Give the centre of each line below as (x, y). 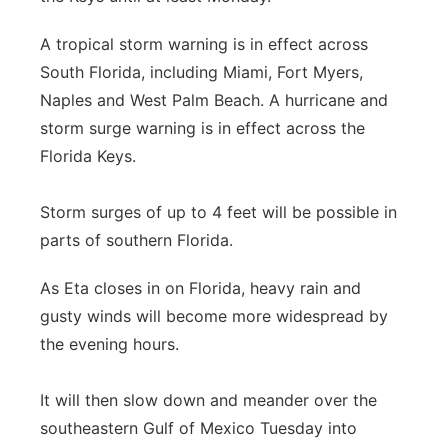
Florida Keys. (88, 156)
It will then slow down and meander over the (208, 400)
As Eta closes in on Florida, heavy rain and (200, 288)
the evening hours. (109, 344)
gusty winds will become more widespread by (214, 316)
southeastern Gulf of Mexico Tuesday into (198, 428)
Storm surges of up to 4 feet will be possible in (218, 212)
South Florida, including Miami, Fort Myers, (201, 72)
